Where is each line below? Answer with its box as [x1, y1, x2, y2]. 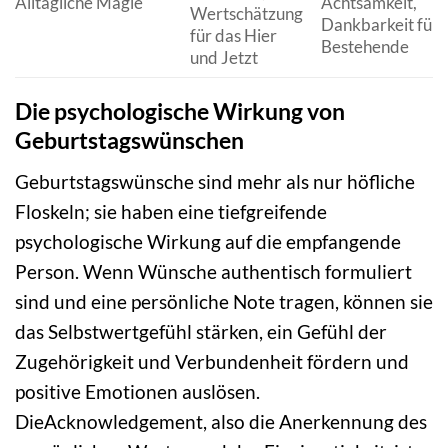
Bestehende [320, 36, 409, 58]
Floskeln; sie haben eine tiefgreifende [15, 199, 327, 223]
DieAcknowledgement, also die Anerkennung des [15, 409, 427, 433]
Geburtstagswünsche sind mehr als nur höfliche [15, 169, 415, 193]
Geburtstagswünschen [15, 126, 244, 155]
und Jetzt [189, 47, 258, 69]
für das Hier [189, 25, 277, 47]
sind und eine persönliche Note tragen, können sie [15, 289, 433, 313]
